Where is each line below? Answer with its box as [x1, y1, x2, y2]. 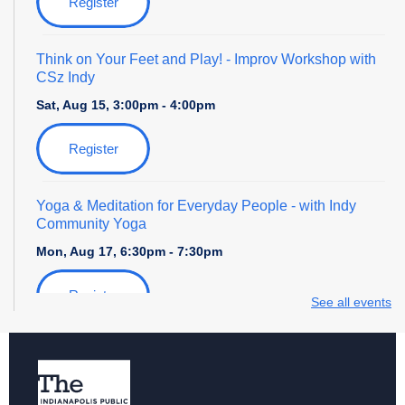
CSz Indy [36, 69, 95, 85]
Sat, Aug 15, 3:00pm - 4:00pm [36, 97, 215, 112]
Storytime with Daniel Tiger [36, 344, 209, 360]
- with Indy [287, 197, 356, 213]
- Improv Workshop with [222, 51, 376, 67]
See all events [311, 294, 391, 309]
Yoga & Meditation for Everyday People [36, 197, 287, 213]
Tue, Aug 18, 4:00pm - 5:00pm [36, 372, 218, 387]
